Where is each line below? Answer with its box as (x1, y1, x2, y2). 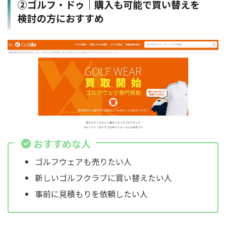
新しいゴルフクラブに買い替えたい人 (35, 172, 172, 184)
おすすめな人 (33, 136, 91, 151)
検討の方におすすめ (18, 11, 104, 25)
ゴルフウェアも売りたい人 (35, 155, 132, 168)
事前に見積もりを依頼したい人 (35, 188, 148, 200)
